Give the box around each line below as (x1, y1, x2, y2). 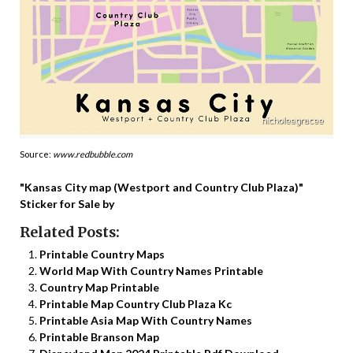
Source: (20, 149, 53, 160)
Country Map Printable (39, 281, 159, 295)
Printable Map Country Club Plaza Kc (39, 297, 232, 311)
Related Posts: (20, 224, 120, 242)
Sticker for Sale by (20, 197, 114, 211)
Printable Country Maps (39, 247, 165, 262)
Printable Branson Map (39, 330, 159, 344)
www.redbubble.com (53, 149, 132, 160)
